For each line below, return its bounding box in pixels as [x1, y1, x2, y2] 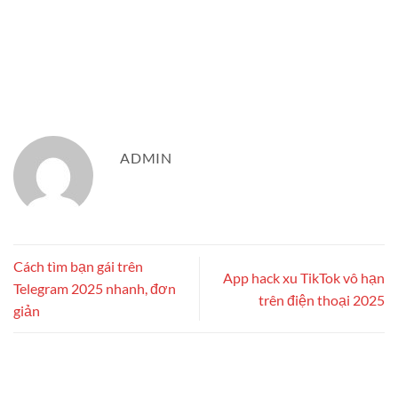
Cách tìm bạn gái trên [13, 258, 143, 275]
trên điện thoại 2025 [259, 291, 385, 308]
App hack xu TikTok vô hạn [223, 268, 385, 286]
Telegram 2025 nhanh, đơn [13, 280, 176, 298]
